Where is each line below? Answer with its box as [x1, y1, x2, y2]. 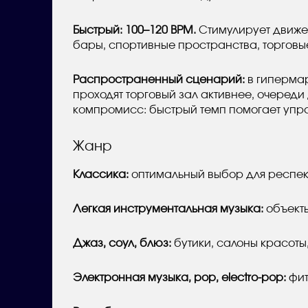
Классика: [73, 168, 129, 180]
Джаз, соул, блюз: [73, 237, 171, 249]
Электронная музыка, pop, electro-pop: [73, 272, 286, 283]
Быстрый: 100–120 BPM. [73, 24, 196, 36]
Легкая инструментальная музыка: [73, 203, 263, 214]
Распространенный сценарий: [73, 74, 245, 85]
